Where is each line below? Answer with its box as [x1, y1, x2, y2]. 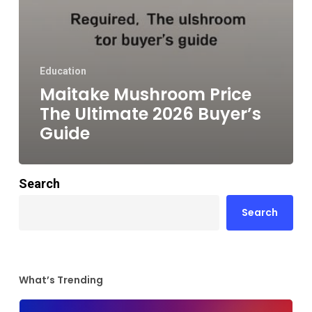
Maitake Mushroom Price [39, 83, 251, 107]
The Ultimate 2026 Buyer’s [39, 102, 261, 126]
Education [39, 65, 86, 77]
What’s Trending [18, 273, 103, 288]
